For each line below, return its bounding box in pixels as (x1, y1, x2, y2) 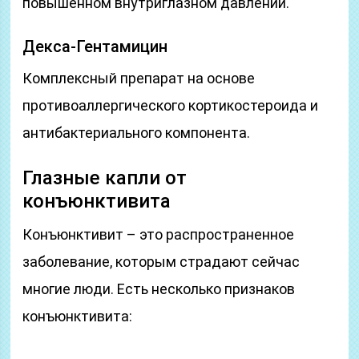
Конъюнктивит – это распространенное (22, 226, 295, 243)
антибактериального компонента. (22, 124, 251, 141)
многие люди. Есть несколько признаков (22, 280, 296, 297)
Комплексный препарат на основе (22, 70, 256, 87)
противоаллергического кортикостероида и (22, 97, 319, 114)
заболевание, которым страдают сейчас (22, 253, 301, 270)
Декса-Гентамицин (22, 37, 168, 56)
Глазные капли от (22, 167, 188, 189)
